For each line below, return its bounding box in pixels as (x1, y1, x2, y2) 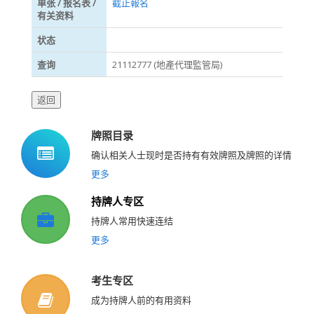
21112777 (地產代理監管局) (112, 58, 222, 71)
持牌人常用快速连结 (91, 214, 173, 228)
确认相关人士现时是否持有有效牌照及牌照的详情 (91, 149, 292, 162)
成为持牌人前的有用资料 (91, 294, 191, 307)
